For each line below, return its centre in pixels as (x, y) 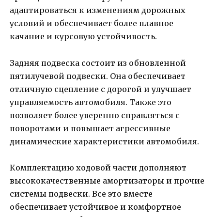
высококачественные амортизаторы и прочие (107, 180)
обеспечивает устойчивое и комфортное (95, 207)
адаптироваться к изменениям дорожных (98, 10)
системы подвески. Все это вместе (81, 194)
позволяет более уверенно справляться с (95, 115)
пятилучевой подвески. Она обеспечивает (98, 76)
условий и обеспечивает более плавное (92, 23)
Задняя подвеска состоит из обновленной (98, 63)
